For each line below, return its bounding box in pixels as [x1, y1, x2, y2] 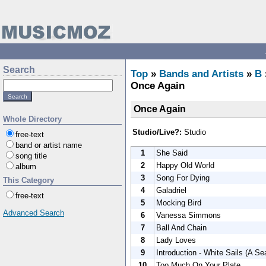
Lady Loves [156, 235, 196, 245]
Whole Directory [3, 115, 62, 123]
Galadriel [156, 185, 186, 195]
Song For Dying [156, 173, 210, 182]
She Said [156, 148, 188, 157]
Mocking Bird [156, 198, 201, 207]
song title [15, 151, 47, 160]
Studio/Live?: [132, 127, 182, 137]
